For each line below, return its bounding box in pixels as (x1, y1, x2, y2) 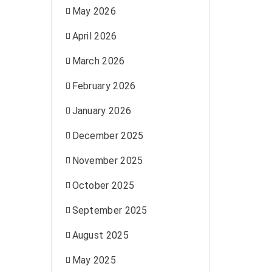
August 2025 (72, 229, 129, 241)
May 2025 (72, 254, 116, 266)
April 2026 (72, 30, 117, 42)
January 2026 (72, 105, 132, 117)
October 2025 (72, 180, 135, 191)
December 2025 (72, 130, 144, 141)
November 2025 (72, 155, 143, 166)
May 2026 (72, 5, 116, 17)
